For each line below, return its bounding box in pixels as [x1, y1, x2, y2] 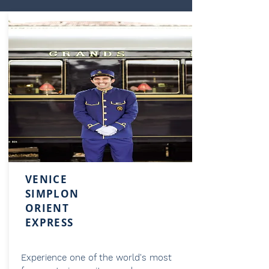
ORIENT [25, 201, 70, 215]
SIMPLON [25, 187, 79, 201]
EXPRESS [25, 216, 74, 229]
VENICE [25, 172, 68, 186]
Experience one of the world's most [21, 252, 172, 263]
